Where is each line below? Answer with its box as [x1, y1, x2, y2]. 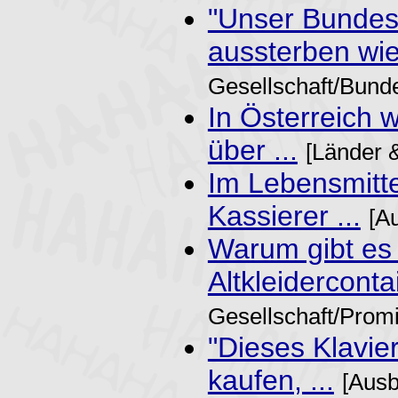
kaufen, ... [207, 363, 334, 396]
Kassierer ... [207, 199, 361, 232]
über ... [207, 133, 298, 166]
